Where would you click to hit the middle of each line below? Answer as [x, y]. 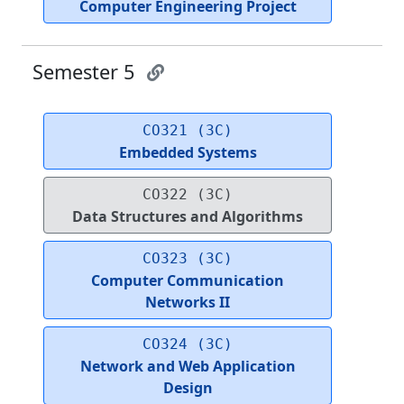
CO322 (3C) [188, 195]
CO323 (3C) [188, 259]
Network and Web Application [188, 367]
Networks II [188, 303]
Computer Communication [188, 281]
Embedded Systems [188, 153]
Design [188, 388]
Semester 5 [86, 72]
